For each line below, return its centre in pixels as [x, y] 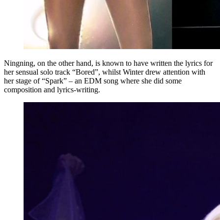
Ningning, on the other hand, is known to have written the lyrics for [108, 63]
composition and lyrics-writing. [53, 89]
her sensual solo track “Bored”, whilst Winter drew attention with [105, 72]
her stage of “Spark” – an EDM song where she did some [93, 81]
